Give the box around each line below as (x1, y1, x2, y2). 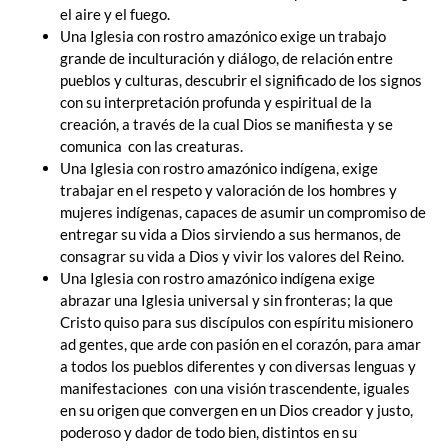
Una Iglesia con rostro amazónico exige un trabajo (60, 26, 386, 45)
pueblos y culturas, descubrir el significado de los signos (60, 70, 422, 89)
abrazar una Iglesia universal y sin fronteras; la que (60, 290, 393, 309)
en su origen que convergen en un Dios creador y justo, (60, 400, 413, 419)
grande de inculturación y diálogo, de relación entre (60, 48, 393, 67)
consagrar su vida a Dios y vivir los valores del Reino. (60, 246, 407, 265)
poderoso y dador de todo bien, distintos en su (60, 422, 357, 441)
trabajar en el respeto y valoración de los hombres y (60, 180, 397, 199)
